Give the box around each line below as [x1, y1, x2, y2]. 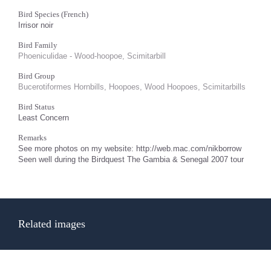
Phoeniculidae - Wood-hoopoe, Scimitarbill [18, 51, 166, 60]
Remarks [18, 133, 47, 142]
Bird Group [18, 71, 55, 80]
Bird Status [18, 102, 54, 111]
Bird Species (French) [18, 10, 88, 19]
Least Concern [18, 113, 69, 122]
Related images [18, 218, 85, 230]
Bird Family [18, 41, 57, 50]
